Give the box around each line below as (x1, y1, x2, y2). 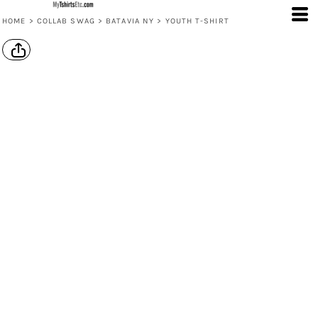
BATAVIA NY (106, 16, 155, 26)
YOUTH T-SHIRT (165, 16, 229, 26)
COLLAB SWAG (36, 16, 95, 26)
